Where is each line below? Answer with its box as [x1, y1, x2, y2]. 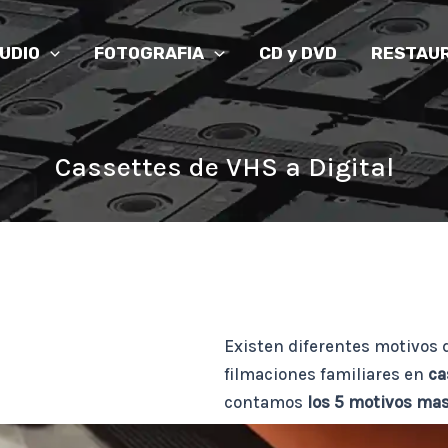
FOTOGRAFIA [94, 43, 205, 63]
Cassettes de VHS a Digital [54, 151, 394, 183]
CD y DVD [258, 43, 337, 63]
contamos [224, 392, 307, 413]
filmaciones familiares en [224, 364, 428, 385]
